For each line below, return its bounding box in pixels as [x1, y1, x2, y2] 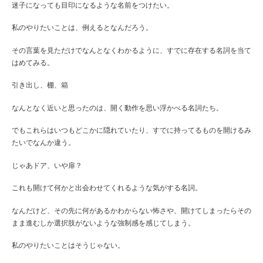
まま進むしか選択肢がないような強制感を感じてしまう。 [12, 218, 195, 227]
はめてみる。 [12, 58, 54, 66]
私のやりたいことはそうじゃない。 [12, 241, 124, 249]
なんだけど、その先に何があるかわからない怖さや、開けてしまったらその [12, 206, 251, 214]
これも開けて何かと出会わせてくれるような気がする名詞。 [12, 184, 202, 192]
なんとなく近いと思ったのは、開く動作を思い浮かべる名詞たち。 [12, 103, 223, 112]
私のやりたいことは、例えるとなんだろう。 [12, 23, 153, 32]
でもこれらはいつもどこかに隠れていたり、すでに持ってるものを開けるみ [12, 126, 251, 134]
